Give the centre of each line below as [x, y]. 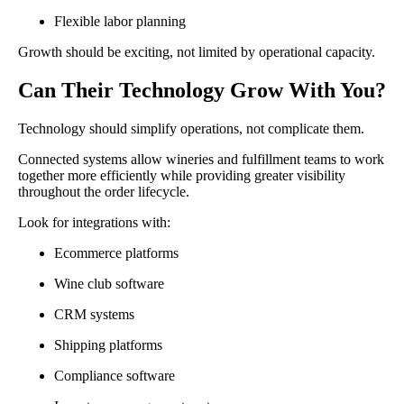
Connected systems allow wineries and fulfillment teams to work [201, 160]
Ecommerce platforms [116, 253]
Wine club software [109, 284]
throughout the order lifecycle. [104, 192]
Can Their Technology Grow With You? [202, 91]
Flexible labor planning [120, 22]
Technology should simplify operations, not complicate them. [191, 129]
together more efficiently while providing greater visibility [182, 176]
